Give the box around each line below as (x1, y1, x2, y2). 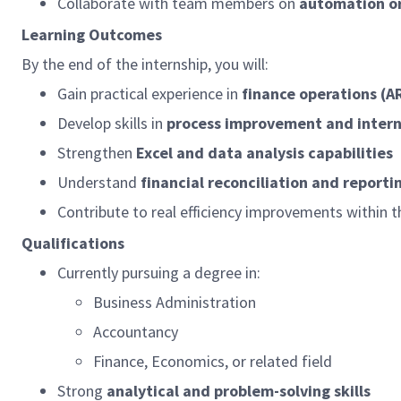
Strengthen (57, 142, 136, 163)
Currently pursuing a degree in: (57, 262, 260, 283)
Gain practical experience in (57, 83, 242, 104)
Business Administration (93, 292, 256, 312)
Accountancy (93, 321, 178, 342)
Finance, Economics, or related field (93, 351, 332, 371)
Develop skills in (57, 113, 166, 133)
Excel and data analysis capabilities (136, 142, 393, 163)
